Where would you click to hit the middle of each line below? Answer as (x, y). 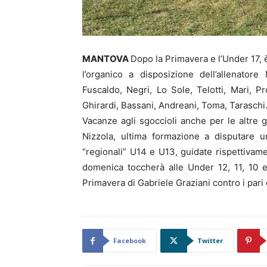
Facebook (130, 240)
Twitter (210, 240)
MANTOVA (106, 59)
